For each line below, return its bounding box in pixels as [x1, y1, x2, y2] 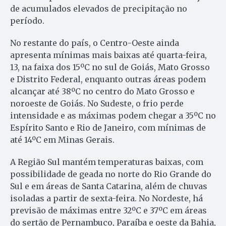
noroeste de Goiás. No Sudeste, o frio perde [10, 98, 184, 108]
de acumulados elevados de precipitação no [10, 3, 187, 14]
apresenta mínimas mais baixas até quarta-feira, [10, 49, 207, 60]
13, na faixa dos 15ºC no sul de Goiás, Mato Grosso [10, 62, 210, 72]
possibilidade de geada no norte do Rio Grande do [10, 168, 211, 179]
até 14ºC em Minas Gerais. [10, 134, 115, 145]
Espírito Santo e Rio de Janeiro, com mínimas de [10, 122, 206, 133]
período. [10, 15, 44, 26]
